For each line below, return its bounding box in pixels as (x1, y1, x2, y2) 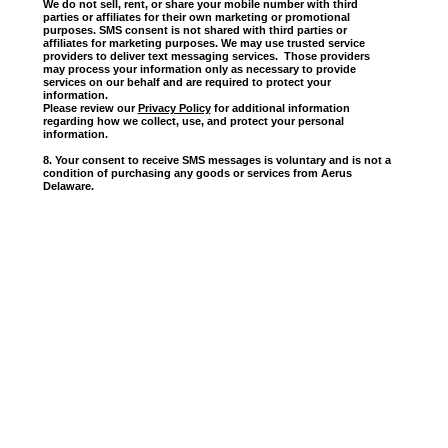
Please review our (42, 102, 138, 115)
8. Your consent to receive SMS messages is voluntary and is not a (42, 154, 391, 167)
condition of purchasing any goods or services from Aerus (42, 167, 352, 180)
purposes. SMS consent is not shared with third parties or (42, 24, 347, 37)
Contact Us (125, 402, 185, 415)
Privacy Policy (137, 102, 211, 115)
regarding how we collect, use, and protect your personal (42, 115, 344, 128)
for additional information (210, 102, 350, 115)
